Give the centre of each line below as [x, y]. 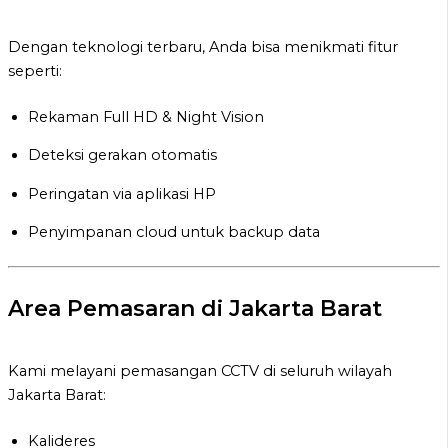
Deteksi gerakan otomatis [122, 155]
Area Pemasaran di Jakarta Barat [195, 308]
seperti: [35, 70]
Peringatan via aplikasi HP [122, 193]
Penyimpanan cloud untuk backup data [174, 232]
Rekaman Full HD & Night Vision [146, 116]
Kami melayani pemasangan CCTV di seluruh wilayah [200, 371]
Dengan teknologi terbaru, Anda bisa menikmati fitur [203, 46]
